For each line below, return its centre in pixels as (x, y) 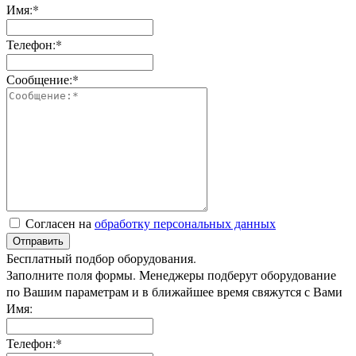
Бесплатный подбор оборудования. (101, 257)
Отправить (38, 241)
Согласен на (60, 222)
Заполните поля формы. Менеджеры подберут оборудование (171, 274)
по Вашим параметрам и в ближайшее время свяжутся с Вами (174, 291)
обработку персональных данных (185, 222)
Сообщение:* (43, 79)
